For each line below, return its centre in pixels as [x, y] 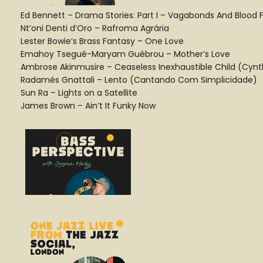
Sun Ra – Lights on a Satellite [79, 93]
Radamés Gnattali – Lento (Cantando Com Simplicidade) [139, 80]
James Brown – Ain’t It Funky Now [88, 106]
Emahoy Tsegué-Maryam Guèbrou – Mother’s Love [125, 54]
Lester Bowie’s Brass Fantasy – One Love [102, 41]
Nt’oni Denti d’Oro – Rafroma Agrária [95, 28]
